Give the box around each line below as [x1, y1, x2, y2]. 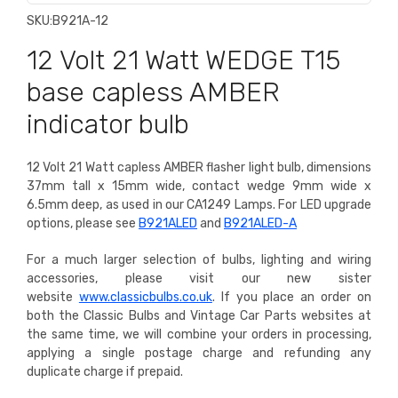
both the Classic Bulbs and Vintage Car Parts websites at [27, 308, 371, 324]
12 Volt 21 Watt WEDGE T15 [27, 44, 340, 77]
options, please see [27, 216, 139, 232]
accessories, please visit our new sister [27, 271, 371, 287]
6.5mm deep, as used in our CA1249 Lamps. [27, 197, 279, 213]
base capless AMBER [27, 76, 280, 109]
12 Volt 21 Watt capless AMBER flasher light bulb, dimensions [27, 160, 371, 176]
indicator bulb [27, 108, 189, 141]
